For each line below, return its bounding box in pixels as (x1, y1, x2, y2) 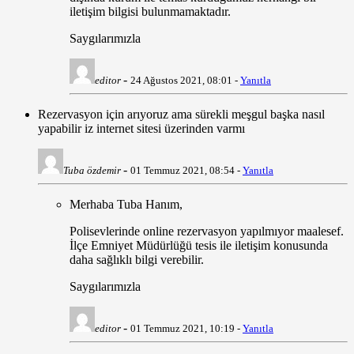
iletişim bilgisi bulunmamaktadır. (70, 5, 231, 19)
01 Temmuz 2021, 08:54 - (130, 164, 243, 177)
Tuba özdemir (63, 164, 121, 177)
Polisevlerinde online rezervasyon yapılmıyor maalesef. (70, 224, 344, 239)
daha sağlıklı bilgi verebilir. (70, 253, 204, 267)
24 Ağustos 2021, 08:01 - (130, 74, 240, 87)
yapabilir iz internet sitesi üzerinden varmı (38, 122, 245, 136)
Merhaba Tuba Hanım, (70, 198, 183, 212)
